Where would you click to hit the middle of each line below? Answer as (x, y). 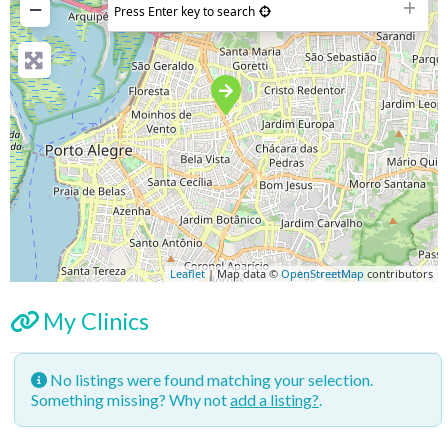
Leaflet (187, 273)
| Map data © (243, 273)
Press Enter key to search (184, 11)
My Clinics (96, 320)
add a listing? (274, 399)
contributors (398, 273)
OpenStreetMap (322, 273)
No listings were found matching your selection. (210, 379)
